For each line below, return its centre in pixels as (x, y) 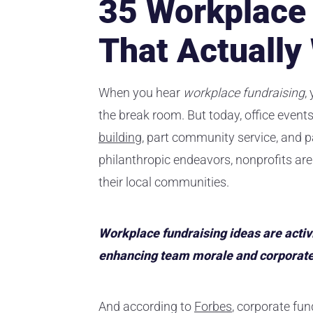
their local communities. (164, 182)
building (120, 137)
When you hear (141, 92)
